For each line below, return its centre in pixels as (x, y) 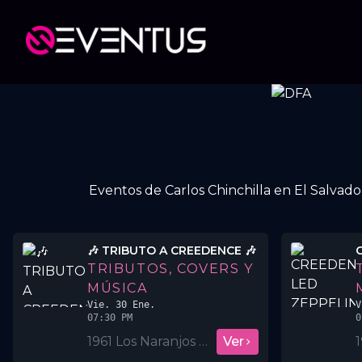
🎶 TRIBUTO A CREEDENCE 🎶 (172, 250)
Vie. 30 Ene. (121, 304)
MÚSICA (118, 288)
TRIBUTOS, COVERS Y (170, 268)
